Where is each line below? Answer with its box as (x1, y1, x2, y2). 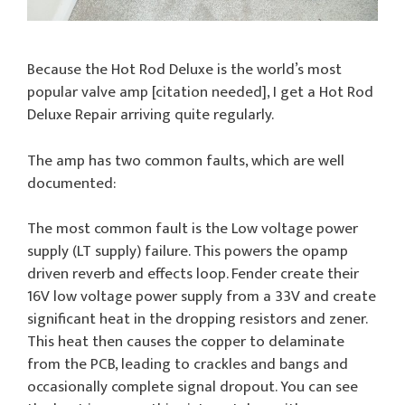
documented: (27, 170, 116, 196)
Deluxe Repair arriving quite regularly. (27, 102, 274, 128)
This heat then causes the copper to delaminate (27, 329, 344, 355)
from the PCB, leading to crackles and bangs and (27, 352, 348, 378)
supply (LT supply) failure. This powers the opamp (27, 239, 348, 265)
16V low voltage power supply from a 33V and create (27, 284, 376, 310)
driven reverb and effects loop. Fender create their (27, 261, 359, 287)
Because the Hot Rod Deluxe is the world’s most (27, 57, 342, 83)
